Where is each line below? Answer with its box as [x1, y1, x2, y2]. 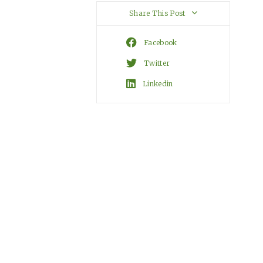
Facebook [141, 38, 177, 47]
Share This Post [129, 9, 187, 18]
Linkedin [140, 79, 173, 88]
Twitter [141, 59, 170, 68]
